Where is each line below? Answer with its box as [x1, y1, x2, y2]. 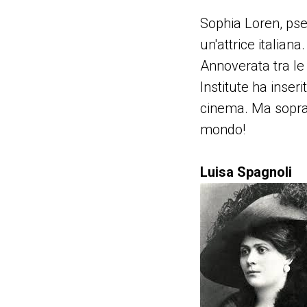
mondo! [200, 121, 245, 138]
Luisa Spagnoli [200, 164, 292, 180]
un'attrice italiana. [200, 36, 305, 53]
